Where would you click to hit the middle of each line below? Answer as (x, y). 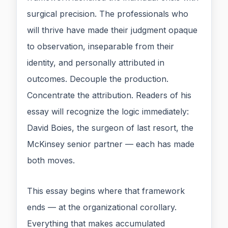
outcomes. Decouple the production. (98, 79)
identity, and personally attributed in (96, 63)
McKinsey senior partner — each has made (111, 144)
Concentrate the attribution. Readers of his (109, 95)
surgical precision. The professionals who (108, 14)
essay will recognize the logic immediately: (108, 112)
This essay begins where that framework (106, 191)
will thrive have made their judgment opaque (112, 30)
